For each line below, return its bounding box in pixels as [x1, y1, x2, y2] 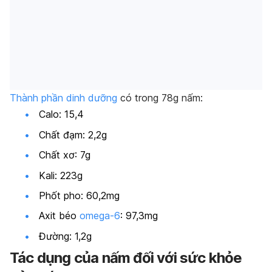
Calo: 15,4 [39, 108, 84, 121]
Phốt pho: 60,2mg [39, 189, 120, 202]
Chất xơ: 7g [39, 149, 90, 161]
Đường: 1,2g [39, 229, 92, 242]
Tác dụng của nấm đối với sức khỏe [10, 249, 242, 267]
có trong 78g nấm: [117, 92, 203, 104]
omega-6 [80, 209, 120, 222]
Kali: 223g [39, 169, 83, 182]
